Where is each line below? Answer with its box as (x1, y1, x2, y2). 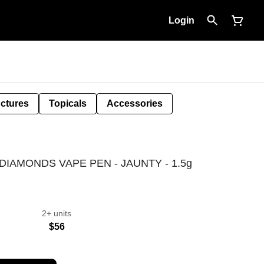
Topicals (49, 98, 87, 108)
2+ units (42, 208, 71, 218)
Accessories (107, 98, 163, 108)
